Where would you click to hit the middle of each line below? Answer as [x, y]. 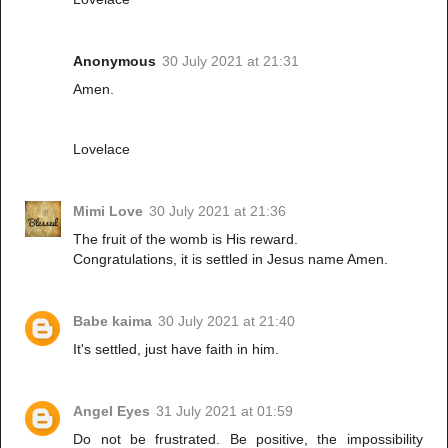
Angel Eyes [112, 410]
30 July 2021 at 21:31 [231, 60]
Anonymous [115, 60]
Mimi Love [108, 210]
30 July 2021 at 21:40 [227, 320]
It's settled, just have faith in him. [176, 348]
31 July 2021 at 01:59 [225, 410]
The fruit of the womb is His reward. [186, 238]
